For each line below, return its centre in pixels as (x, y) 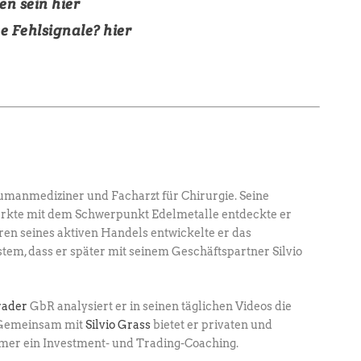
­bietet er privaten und (212, 325)
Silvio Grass (118, 325)
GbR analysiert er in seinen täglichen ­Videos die (160, 307)
